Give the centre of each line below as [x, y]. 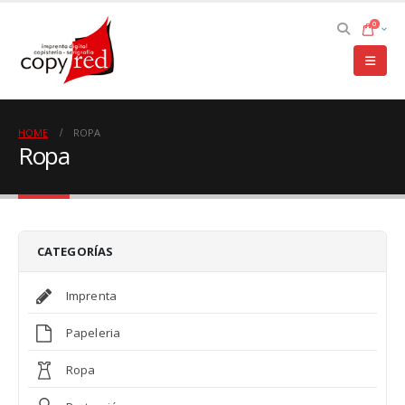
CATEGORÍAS [75, 251]
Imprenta [91, 296]
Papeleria [93, 333]
